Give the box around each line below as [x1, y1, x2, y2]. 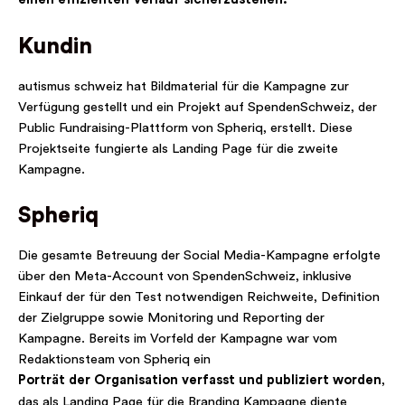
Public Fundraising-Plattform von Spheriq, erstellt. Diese [18, 120, 353, 135]
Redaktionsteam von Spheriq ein [18, 353, 211, 367]
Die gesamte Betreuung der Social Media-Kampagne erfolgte [18, 249, 381, 263]
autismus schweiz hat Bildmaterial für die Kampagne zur [18, 79, 349, 93]
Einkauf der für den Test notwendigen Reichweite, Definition [18, 290, 380, 305]
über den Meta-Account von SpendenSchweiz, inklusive [18, 269, 352, 284]
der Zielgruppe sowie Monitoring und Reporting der [18, 311, 325, 325]
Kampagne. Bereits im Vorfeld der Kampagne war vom [18, 332, 337, 346]
